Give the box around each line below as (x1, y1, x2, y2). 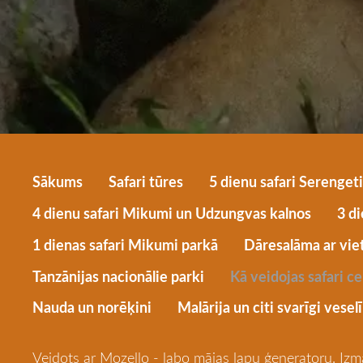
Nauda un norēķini (32, 297, 152, 318)
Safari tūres (109, 171, 183, 193)
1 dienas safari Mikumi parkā (32, 233, 218, 255)
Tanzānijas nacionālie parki (32, 265, 204, 287)
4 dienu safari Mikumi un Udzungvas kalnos (32, 202, 311, 224)
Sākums (32, 171, 83, 193)
